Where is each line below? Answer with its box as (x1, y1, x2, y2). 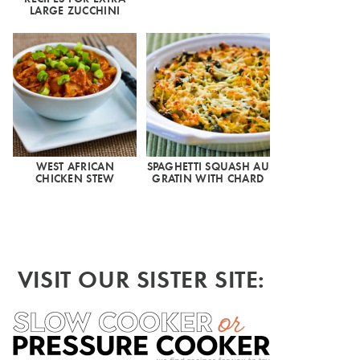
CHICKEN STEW (35, 171, 115, 186)
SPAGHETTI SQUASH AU (146, 159, 269, 174)
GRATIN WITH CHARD (152, 171, 264, 186)
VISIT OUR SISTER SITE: (17, 263, 266, 294)
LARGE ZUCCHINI (30, 3, 121, 18)
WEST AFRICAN (35, 159, 114, 174)
